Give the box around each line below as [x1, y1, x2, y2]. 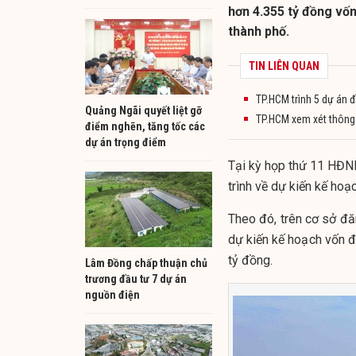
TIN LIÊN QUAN [249, 59, 319, 72]
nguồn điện [85, 288, 140, 301]
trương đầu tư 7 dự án [85, 272, 187, 285]
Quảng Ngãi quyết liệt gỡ [85, 103, 202, 117]
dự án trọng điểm [85, 135, 166, 149]
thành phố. [228, 23, 289, 39]
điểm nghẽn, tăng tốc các [85, 119, 205, 133]
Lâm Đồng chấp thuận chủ [85, 256, 207, 269]
